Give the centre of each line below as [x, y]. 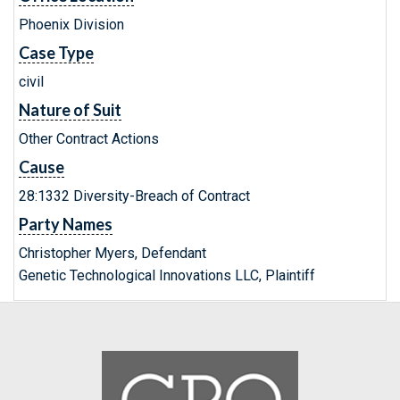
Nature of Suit [70, 110]
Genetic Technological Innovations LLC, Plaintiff [167, 275]
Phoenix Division [71, 25]
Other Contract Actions [89, 139]
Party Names [66, 224]
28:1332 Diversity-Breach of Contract [134, 196]
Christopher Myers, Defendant [112, 253]
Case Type [56, 53]
